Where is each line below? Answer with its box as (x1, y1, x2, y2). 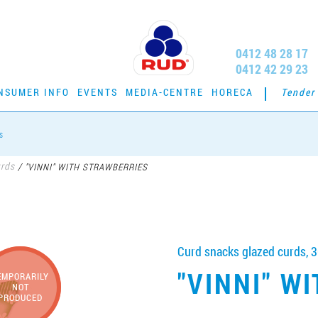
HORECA (212, 85, 253, 99)
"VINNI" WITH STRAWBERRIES (22, 160, 148, 173)
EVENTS (77, 85, 118, 99)
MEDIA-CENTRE (126, 85, 204, 99)
